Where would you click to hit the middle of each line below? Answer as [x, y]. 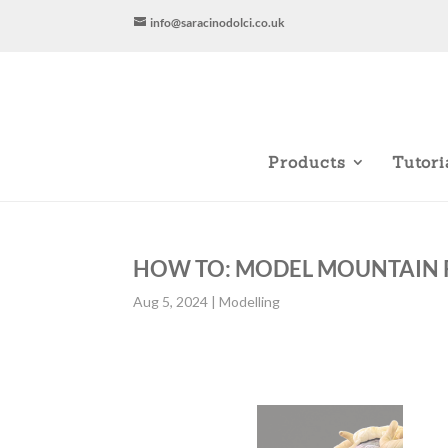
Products [306, 162]
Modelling [249, 301]
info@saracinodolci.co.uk [218, 22]
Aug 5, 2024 [170, 301]
